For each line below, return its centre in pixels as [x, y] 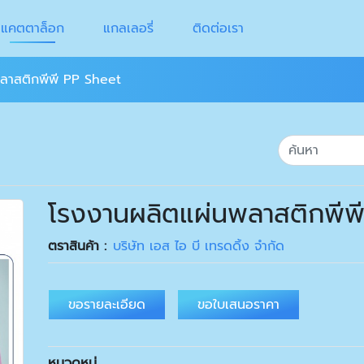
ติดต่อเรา [218, 28]
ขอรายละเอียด [107, 305]
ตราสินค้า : [78, 246]
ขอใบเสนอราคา [239, 305]
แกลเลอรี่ [128, 28]
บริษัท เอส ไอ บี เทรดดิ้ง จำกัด [199, 246]
